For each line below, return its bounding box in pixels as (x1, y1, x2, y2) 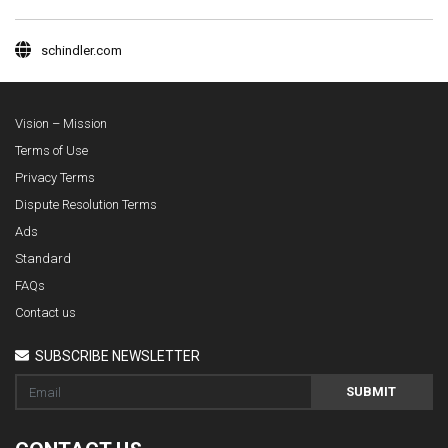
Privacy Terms (15, 169, 95, 185)
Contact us (15, 304, 76, 320)
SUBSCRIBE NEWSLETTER (32, 347, 200, 364)
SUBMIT (346, 383, 396, 399)
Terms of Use (15, 142, 88, 158)
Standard (15, 250, 71, 266)
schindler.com (41, 42, 122, 58)
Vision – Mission (15, 115, 107, 131)
